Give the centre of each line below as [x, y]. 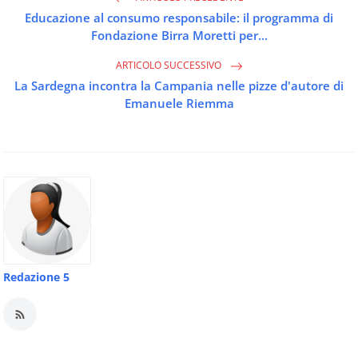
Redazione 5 [36, 277]
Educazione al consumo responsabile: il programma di [179, 18]
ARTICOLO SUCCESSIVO [169, 66]
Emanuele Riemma [179, 103]
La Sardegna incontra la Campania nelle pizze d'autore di [179, 86]
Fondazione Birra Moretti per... [179, 36]
